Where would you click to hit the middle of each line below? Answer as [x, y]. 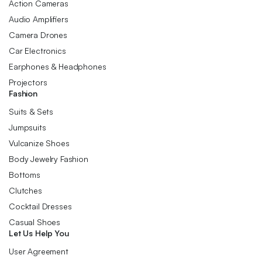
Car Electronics [37, 51]
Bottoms [25, 175]
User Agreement [39, 251]
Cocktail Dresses [40, 206]
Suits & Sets [31, 111]
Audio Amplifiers [39, 19]
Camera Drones [38, 35]
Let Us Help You [39, 233]
